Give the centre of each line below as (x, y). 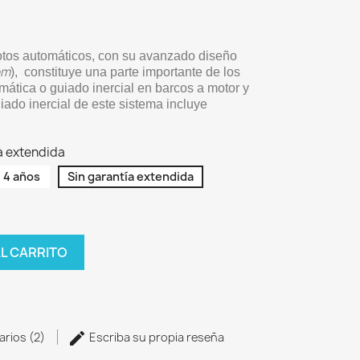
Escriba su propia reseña (155, 337)
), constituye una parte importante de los (125, 72)
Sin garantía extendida (131, 176)
